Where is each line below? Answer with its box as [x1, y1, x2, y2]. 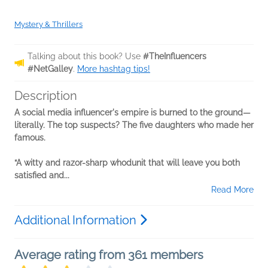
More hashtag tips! [77, 64, 150, 74]
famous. [14, 133, 45, 143]
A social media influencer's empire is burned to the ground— [14, 108, 251, 118]
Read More [211, 185, 254, 195]
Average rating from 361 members [14, 248, 203, 263]
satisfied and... [14, 170, 69, 181]
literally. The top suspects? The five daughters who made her [14, 120, 254, 130]
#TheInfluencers [143, 51, 206, 62]
